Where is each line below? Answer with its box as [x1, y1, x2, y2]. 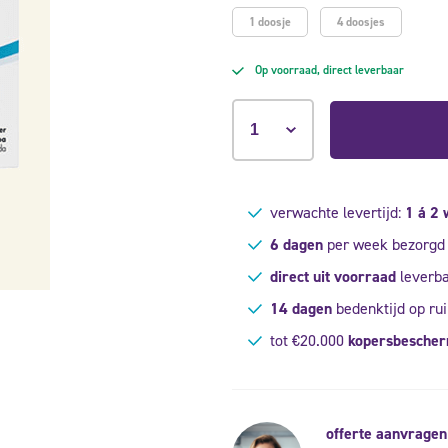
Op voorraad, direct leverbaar [254, 61, 404, 78]
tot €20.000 [265, 329, 348, 351]
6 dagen [269, 233, 323, 255]
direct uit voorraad [269, 265, 396, 287]
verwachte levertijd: [265, 201, 405, 223]
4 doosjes [336, 13, 385, 30]
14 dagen [269, 297, 332, 319]
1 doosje [248, 13, 291, 30]
